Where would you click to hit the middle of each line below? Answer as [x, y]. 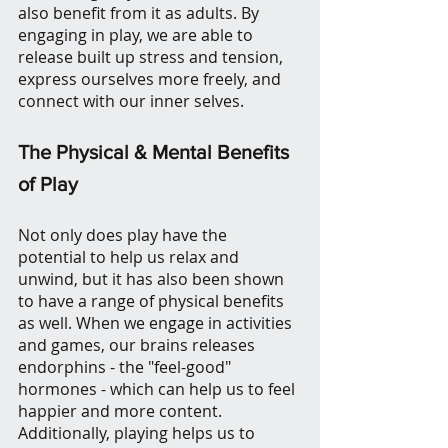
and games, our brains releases [138, 345]
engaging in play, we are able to [137, 35]
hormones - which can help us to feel [158, 389]
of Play [48, 184]
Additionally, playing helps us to [138, 433]
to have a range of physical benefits [153, 301]
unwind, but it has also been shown [153, 279]
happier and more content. [122, 411]
